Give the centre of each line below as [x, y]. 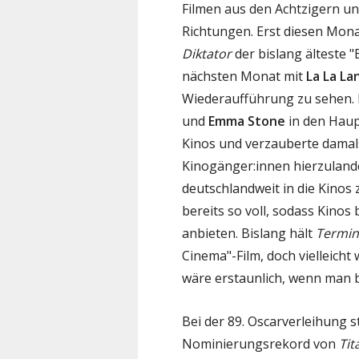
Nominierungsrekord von [260, 343]
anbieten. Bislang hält [249, 233]
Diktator [207, 53]
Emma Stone [247, 121]
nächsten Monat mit [244, 76]
